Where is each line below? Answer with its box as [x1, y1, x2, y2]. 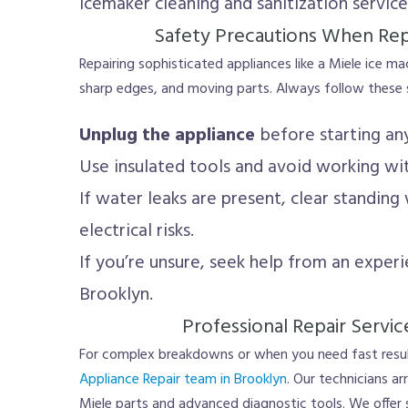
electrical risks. [79, 217, 194, 246]
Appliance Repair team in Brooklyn [79, 368, 287, 392]
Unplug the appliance [79, 121, 255, 150]
